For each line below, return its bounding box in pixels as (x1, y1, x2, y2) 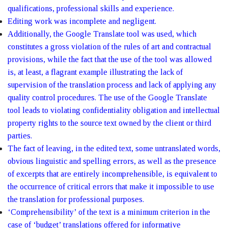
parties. (8, 131, 32, 140)
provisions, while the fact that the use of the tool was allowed (8, 55, 212, 64)
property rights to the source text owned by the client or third (8, 119, 211, 127)
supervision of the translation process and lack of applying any (8, 80, 216, 89)
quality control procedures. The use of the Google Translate (8, 93, 207, 102)
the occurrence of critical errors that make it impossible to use (8, 182, 214, 191)
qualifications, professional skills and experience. (8, 4, 174, 13)
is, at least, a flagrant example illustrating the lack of (8, 68, 183, 76)
